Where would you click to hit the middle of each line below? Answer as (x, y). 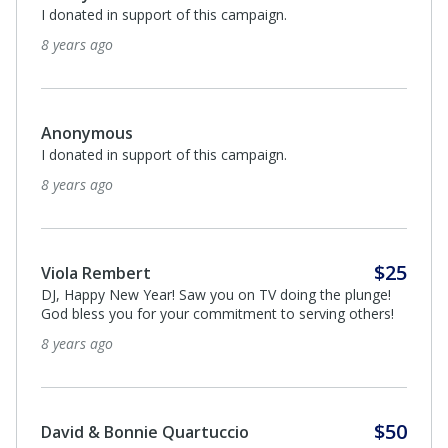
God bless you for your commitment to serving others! (217, 314)
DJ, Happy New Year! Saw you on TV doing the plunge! (216, 295)
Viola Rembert (96, 273)
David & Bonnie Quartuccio (145, 432)
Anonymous (87, 133)
